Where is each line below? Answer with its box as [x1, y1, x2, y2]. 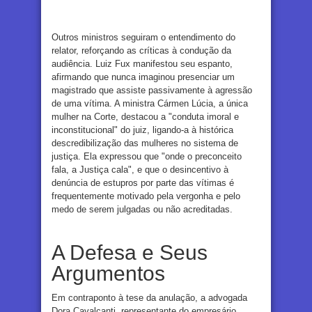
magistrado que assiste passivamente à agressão [52, 84, 252, 95]
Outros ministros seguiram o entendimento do [52, 31, 235, 42]
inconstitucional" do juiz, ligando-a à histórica [52, 124, 233, 135]
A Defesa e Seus [52, 240, 208, 264]
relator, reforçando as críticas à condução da [52, 45, 231, 56]
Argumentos [52, 261, 165, 285]
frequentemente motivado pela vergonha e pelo [52, 190, 240, 201]
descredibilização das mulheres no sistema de [52, 137, 238, 148]
